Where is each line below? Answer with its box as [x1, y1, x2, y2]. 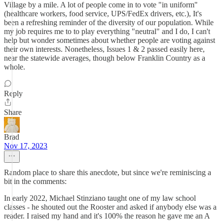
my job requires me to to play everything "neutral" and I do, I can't [4, 27, 210, 36]
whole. [4, 63, 25, 71]
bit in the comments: [4, 177, 67, 185]
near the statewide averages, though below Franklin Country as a [4, 54, 205, 62]
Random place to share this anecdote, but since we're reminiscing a [4, 168, 211, 177]
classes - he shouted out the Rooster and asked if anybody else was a [4, 203, 217, 211]
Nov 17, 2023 [4, 142, 47, 150]
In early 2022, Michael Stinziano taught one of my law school [4, 194, 196, 202]
